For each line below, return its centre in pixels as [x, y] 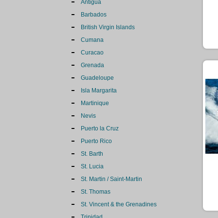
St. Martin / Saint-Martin [111, 179]
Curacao [92, 53]
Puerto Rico [96, 141]
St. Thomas [96, 192]
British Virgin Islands [108, 27]
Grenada [92, 65]
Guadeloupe [97, 78]
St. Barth [92, 154]
